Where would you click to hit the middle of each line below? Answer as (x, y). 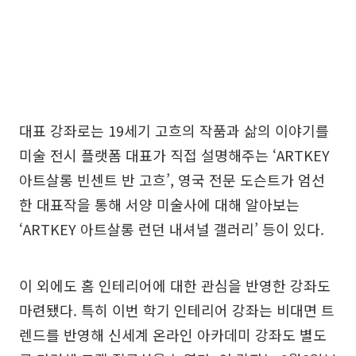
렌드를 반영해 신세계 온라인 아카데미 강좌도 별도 (173, 335)
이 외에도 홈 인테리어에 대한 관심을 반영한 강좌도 (175, 285)
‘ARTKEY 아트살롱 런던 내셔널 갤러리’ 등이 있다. (172, 229)
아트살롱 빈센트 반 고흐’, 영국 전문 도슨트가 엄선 (172, 180)
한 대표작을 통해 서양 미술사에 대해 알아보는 (159, 204)
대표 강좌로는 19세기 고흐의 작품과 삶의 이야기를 (174, 130)
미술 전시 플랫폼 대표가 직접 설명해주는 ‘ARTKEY (174, 155)
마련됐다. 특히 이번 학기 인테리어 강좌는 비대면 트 (177, 310)
